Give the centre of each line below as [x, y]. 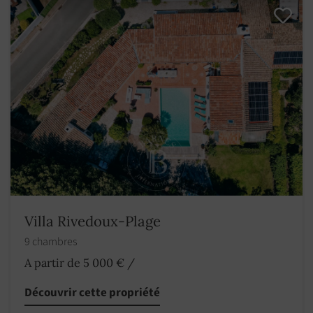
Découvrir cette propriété [92, 293]
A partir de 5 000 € [74, 263]
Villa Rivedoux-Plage [93, 221]
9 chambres [52, 242]
